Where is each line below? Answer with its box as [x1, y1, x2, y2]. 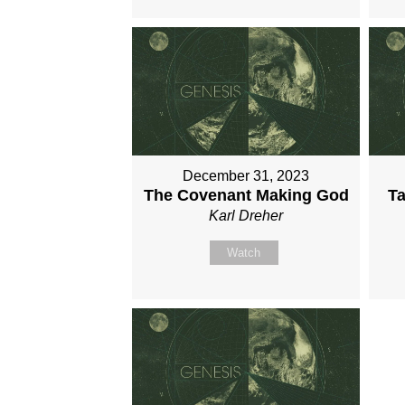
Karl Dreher [209, 207, 284, 223]
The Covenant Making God [143, 185, 349, 204]
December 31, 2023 [183, 167, 310, 184]
